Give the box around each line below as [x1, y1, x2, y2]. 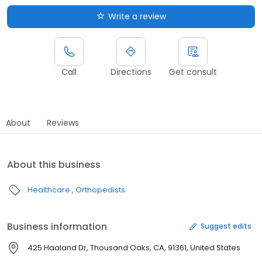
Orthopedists [75, 184, 125, 195]
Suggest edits [201, 221, 251, 232]
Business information [7, 219, 107, 233]
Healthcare [27, 184, 70, 195]
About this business [7, 157, 101, 171]
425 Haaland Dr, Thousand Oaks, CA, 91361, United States [27, 242, 240, 253]
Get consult [169, 65, 217, 78]
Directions [111, 65, 151, 78]
